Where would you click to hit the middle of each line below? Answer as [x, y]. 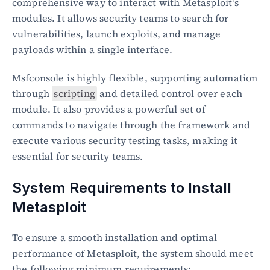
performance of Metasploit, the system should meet [133, 253]
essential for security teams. [78, 156]
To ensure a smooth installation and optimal [115, 237]
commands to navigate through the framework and [131, 125]
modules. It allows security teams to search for [121, 18]
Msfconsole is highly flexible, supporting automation [135, 78]
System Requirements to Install [122, 188]
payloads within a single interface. [93, 49]
